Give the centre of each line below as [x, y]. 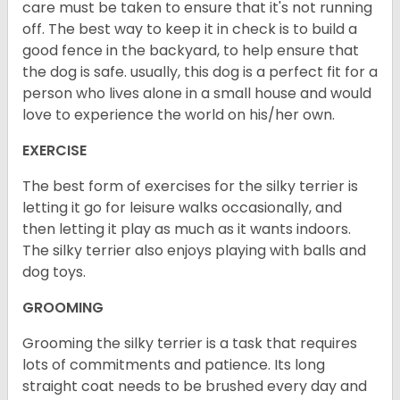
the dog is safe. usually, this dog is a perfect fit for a [200, 72]
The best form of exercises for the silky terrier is [190, 187]
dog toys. [56, 272]
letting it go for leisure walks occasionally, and [182, 208]
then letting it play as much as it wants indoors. [187, 229]
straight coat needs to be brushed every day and [195, 387]
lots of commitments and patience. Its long [174, 365]
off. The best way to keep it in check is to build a [190, 29]
